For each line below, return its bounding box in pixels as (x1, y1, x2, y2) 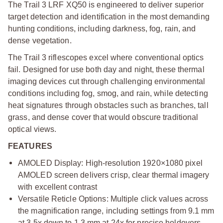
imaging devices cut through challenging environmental (8, 77, 206, 86)
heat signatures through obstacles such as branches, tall (8, 101, 209, 110)
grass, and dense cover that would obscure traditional (8, 113, 199, 121)
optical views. (8, 125, 57, 133)
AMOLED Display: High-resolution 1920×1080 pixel (18, 159, 203, 167)
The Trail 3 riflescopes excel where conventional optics (8, 53, 204, 62)
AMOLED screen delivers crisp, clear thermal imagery (18, 171, 210, 179)
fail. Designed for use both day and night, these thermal (8, 65, 205, 74)
